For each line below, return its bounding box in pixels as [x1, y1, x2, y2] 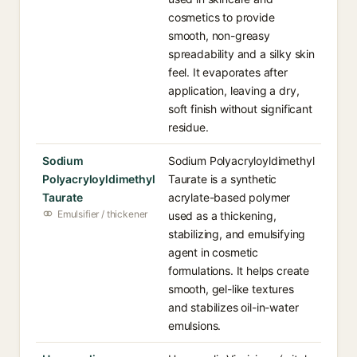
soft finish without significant [168, 102, 312, 116]
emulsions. [168, 319, 222, 332]
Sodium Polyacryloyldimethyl [168, 154, 315, 167]
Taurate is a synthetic [168, 172, 277, 186]
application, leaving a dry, [168, 84, 300, 97]
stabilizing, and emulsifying [168, 227, 306, 241]
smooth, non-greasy [168, 29, 270, 42]
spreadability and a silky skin [168, 47, 315, 61]
